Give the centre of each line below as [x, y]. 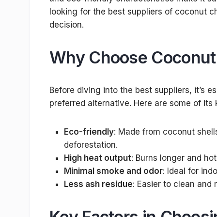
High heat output [98, 158]
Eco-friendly [89, 132]
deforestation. [91, 145]
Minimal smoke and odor [113, 171]
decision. [67, 25]
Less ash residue [98, 184]
